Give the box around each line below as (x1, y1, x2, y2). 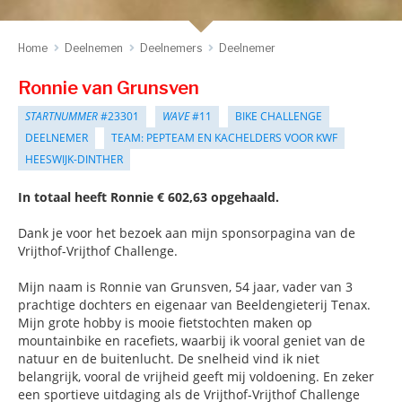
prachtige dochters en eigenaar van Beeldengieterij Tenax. (18, 296, 371, 313)
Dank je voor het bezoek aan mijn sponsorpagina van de (18, 224, 355, 241)
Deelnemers (140, 41, 202, 55)
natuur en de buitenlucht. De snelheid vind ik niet (18, 350, 319, 367)
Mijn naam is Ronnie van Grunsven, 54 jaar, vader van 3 (18, 278, 353, 295)
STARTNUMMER (25, 109, 98, 124)
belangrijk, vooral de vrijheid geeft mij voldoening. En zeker (18, 368, 374, 385)
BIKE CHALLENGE (235, 109, 322, 124)
